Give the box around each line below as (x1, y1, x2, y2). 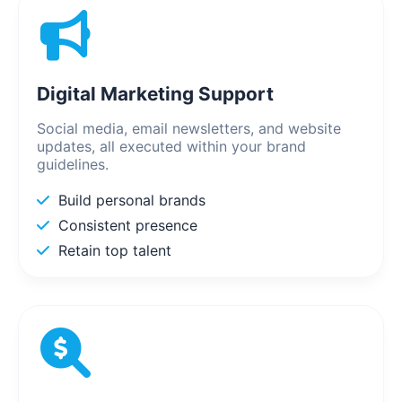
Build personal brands (58, 191, 205, 210)
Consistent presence (58, 216, 197, 235)
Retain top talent (58, 241, 171, 260)
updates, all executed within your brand (37, 137, 306, 156)
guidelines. (37, 155, 109, 174)
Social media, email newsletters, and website (37, 119, 341, 138)
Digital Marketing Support (37, 83, 274, 106)
